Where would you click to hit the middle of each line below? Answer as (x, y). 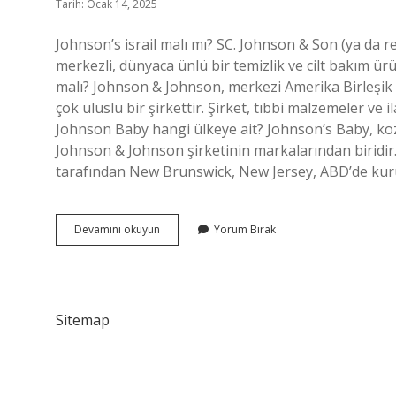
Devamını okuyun (117, 229)
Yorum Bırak (245, 229)
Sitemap (83, 320)
